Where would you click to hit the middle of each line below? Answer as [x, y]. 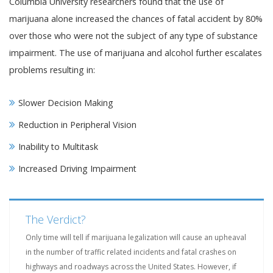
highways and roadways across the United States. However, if [131, 267]
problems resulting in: [52, 70]
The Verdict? [56, 219]
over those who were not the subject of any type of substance [133, 36]
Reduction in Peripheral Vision [77, 125]
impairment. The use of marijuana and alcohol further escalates [136, 53]
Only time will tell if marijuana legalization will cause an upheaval [136, 237]
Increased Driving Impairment [77, 168]
